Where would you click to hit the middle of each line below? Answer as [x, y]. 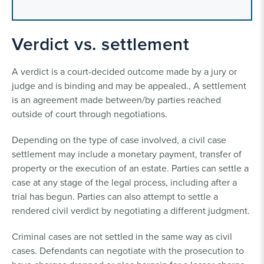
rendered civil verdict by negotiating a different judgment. [131, 211]
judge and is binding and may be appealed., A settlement [129, 86]
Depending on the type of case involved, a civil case [119, 140]
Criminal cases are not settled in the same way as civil [122, 237]
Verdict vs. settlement [100, 44]
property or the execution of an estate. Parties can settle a [130, 168]
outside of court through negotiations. [90, 114]
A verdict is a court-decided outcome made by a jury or [124, 72]
